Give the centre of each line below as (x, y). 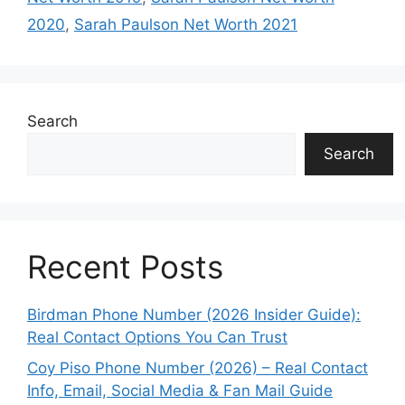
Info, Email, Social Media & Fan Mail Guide (180, 390)
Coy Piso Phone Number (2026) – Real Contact (198, 367)
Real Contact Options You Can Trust (157, 337)
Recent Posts (125, 267)
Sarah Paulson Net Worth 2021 (186, 24)
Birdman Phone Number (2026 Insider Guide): (194, 315)
